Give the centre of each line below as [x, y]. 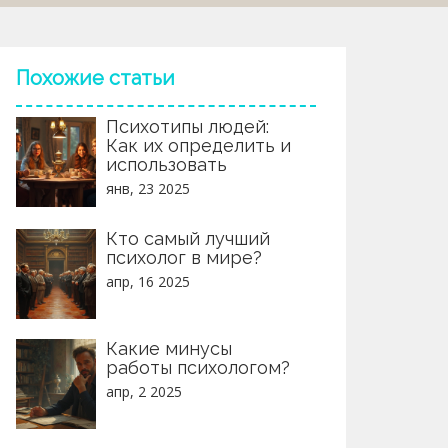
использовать [166, 164]
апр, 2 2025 [144, 391]
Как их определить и [198, 145]
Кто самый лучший [188, 238]
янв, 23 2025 [148, 188]
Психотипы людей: [187, 126]
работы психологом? [198, 367]
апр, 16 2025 [148, 281]
